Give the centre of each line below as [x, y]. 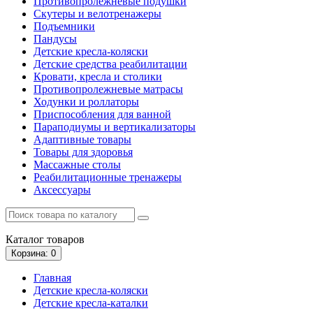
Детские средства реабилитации [110, 64]
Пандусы [55, 38]
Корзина [28, 253]
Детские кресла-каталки [91, 303]
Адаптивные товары [82, 139]
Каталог [25, 239]
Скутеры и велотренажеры [97, 13]
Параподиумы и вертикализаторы [115, 126]
